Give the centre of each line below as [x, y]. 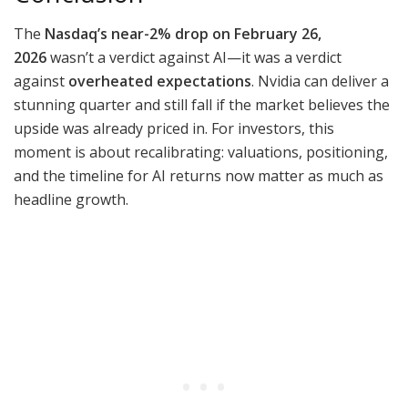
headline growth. [71, 200]
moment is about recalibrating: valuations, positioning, [201, 153]
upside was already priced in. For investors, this [174, 129]
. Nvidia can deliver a [320, 82]
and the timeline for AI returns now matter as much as [199, 176]
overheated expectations [160, 82]
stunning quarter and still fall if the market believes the [202, 105]
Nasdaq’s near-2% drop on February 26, [183, 34]
